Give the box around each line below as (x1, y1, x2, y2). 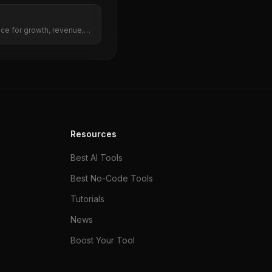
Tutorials (70, 194, 104, 204)
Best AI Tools (70, 152, 123, 163)
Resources (70, 129, 117, 139)
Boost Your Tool (70, 235, 135, 245)
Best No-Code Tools (70, 173, 153, 183)
